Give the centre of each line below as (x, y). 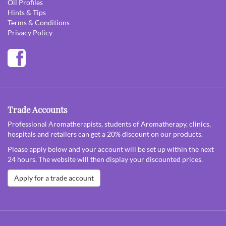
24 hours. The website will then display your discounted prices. (105, 159)
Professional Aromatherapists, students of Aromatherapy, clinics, (109, 124)
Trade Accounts (38, 109)
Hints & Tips (27, 12)
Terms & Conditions (39, 22)
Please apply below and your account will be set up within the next (111, 149)
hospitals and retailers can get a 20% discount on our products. (105, 134)
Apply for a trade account (54, 178)
